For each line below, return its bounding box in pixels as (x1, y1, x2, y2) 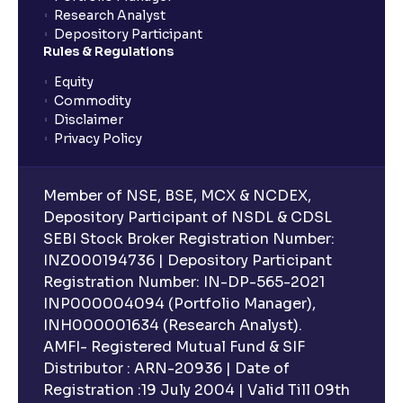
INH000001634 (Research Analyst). (43, 316, 302, 335)
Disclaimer (54, 112, 123, 128)
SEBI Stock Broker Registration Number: (43, 229, 335, 248)
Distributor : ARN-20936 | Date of (43, 359, 290, 378)
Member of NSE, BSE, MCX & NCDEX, (43, 186, 311, 205)
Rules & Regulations (43, 43, 174, 59)
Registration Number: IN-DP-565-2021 (43, 273, 325, 291)
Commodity (54, 93, 131, 109)
